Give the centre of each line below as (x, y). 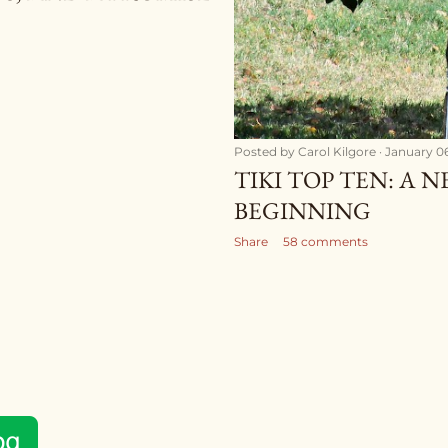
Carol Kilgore (337, 152)
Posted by (266, 152)
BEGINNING (302, 211)
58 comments (325, 242)
